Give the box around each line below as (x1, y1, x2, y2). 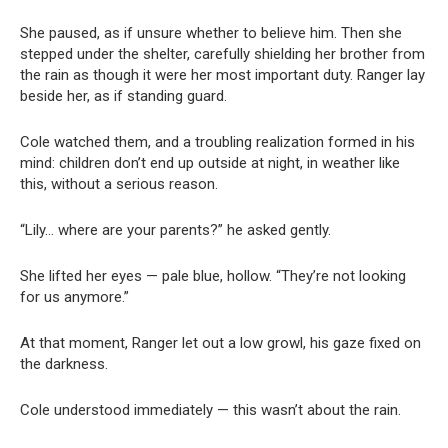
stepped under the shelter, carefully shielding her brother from (20, 44, 425, 63)
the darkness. (20, 354, 108, 373)
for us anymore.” (20, 287, 129, 306)
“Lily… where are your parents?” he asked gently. (20, 220, 331, 239)
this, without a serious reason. (20, 174, 218, 193)
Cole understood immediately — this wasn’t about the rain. (20, 400, 401, 419)
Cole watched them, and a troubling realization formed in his (20, 132, 415, 151)
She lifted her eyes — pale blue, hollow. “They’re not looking (20, 266, 406, 285)
